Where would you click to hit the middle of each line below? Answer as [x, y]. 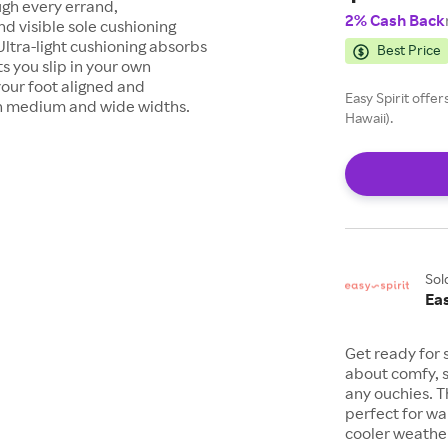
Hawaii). [369, 117]
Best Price [409, 49]
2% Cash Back [395, 20]
